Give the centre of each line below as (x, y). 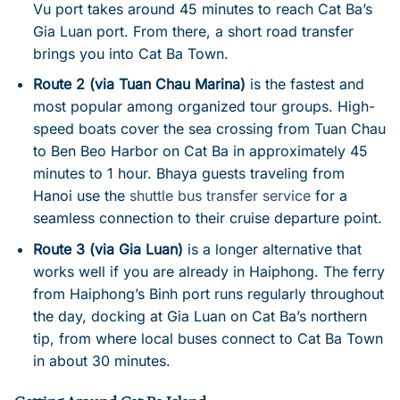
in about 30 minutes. (101, 360)
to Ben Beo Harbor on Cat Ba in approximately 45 (200, 151)
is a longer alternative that (272, 249)
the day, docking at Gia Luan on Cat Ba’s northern (200, 316)
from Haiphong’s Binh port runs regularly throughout (208, 293)
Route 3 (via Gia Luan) (108, 249)
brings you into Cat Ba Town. (130, 53)
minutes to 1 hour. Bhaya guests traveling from (188, 174)
